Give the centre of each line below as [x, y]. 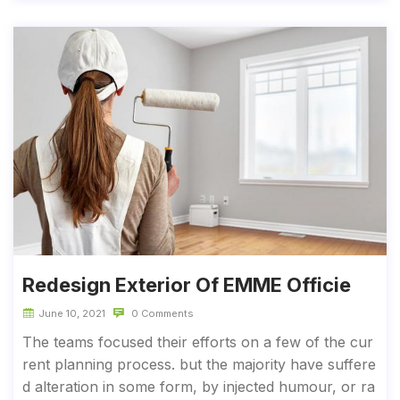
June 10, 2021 [72, 313]
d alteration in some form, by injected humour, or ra [199, 386]
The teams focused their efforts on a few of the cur [198, 342]
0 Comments [161, 313]
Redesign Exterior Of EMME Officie [187, 284]
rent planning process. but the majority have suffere [199, 364]
